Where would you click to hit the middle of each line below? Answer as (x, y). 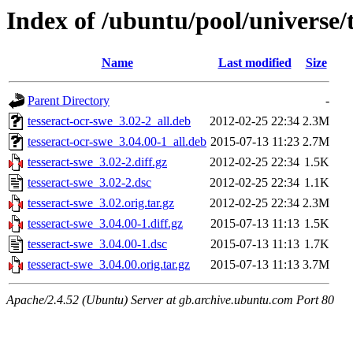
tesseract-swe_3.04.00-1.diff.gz (105, 224)
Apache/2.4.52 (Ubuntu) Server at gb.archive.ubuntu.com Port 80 (170, 300)
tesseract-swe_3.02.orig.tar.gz (101, 203)
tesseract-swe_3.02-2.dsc (89, 183)
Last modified (255, 63)
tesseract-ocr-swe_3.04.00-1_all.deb (117, 142)
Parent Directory (69, 101)
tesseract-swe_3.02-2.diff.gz (97, 162)
